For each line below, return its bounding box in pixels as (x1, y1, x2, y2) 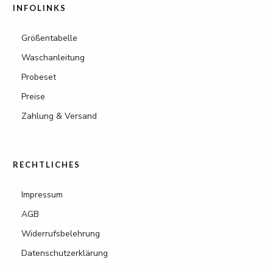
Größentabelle (21, 32, 77, 44)
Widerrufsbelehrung (21, 228, 100, 240)
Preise (21, 91, 45, 103)
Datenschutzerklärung (21, 247, 108, 260)
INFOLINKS (13, 3, 66, 13)
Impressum (21, 189, 63, 201)
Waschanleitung (21, 52, 85, 64)
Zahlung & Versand (21, 110, 97, 122)
